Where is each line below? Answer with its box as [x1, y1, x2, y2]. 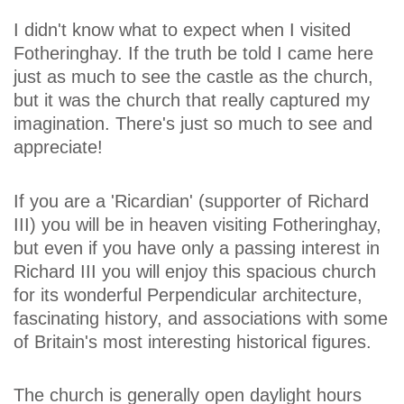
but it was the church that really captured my [14, 90, 370, 111]
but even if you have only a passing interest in [14, 237, 380, 258]
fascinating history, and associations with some [14, 308, 388, 328]
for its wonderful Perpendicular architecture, [14, 284, 363, 305]
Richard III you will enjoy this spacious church [14, 261, 376, 281]
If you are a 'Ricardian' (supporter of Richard [14, 190, 369, 211]
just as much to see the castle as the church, [14, 67, 373, 87]
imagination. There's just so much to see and [14, 114, 372, 134]
